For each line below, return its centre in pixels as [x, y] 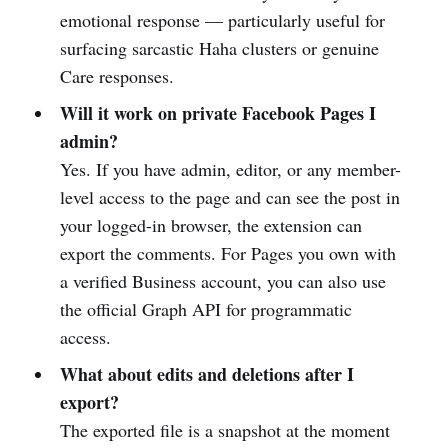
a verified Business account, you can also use [222, 280]
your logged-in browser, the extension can [210, 224]
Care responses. [116, 75]
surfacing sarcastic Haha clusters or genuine [219, 47]
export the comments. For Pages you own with [227, 252]
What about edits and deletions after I [206, 373]
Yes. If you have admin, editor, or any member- [230, 168]
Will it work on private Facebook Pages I [217, 112]
